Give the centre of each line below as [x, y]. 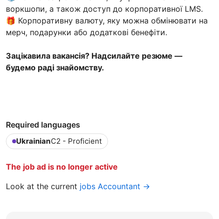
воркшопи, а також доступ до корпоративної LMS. [104, 9]
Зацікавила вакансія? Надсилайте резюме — [94, 55]
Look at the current [43, 186]
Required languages [43, 124]
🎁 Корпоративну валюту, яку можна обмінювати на [107, 20]
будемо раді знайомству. [55, 67]
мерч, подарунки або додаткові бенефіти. [87, 32]
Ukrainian [33, 141]
